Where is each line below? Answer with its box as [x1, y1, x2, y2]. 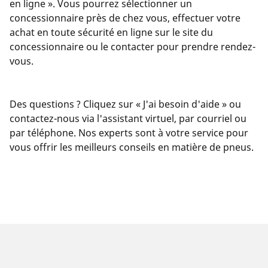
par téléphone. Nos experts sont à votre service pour [10, 126, 248, 139]
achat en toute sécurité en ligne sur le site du [10, 25, 213, 39]
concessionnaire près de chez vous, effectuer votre [10, 11, 240, 25]
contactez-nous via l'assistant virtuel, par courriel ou [10, 111, 246, 125]
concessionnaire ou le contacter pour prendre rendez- [10, 39, 255, 53]
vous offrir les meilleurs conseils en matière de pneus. [10, 140, 254, 154]
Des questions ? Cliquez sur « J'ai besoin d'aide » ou [10, 97, 241, 111]
